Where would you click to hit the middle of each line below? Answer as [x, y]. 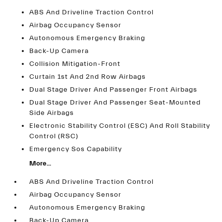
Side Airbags [52, 113]
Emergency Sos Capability [76, 149]
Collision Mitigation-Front [75, 64]
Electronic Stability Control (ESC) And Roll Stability [120, 126]
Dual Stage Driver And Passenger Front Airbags [113, 90]
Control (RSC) [54, 136]
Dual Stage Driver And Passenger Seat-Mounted [115, 103]
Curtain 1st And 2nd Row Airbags [88, 77]
